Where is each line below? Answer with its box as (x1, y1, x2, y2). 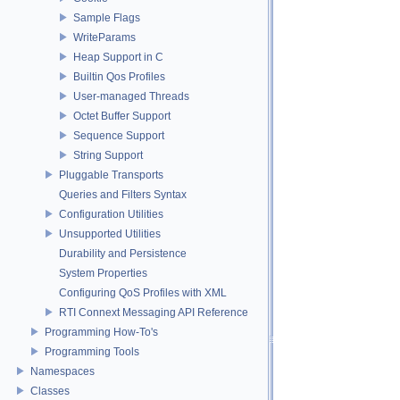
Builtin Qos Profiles (73, 70, 165, 83)
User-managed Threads (73, 89, 189, 103)
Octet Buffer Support (73, 109, 171, 122)
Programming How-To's (45, 325, 158, 338)
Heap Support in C (73, 50, 163, 63)
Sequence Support (73, 129, 164, 142)
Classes (30, 384, 70, 397)
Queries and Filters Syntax (59, 187, 187, 201)
